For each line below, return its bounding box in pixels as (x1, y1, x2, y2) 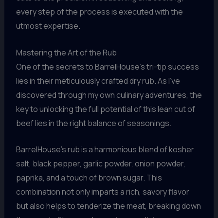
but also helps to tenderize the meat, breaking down (16, 200, 201, 212)
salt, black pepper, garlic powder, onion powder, (16, 158, 185, 169)
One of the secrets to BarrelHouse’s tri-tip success (16, 61, 199, 72)
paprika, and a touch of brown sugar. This (16, 172, 162, 183)
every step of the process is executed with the (16, 6, 183, 18)
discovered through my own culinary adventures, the (16, 89, 202, 100)
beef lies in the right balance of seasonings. (16, 117, 171, 128)
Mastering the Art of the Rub (16, 47, 117, 58)
